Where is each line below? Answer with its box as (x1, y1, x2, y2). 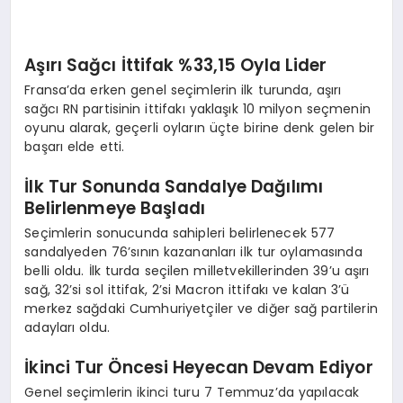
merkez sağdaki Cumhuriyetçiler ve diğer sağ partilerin (24, 299, 378, 318)
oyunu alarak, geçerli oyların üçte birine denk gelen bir (24, 118, 375, 137)
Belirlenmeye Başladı (24, 196, 205, 221)
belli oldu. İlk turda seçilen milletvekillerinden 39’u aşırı (24, 261, 370, 280)
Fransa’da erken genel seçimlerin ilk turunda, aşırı (24, 80, 342, 99)
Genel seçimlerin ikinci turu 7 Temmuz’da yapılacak (24, 382, 360, 401)
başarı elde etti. (24, 137, 125, 156)
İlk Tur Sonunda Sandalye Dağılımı (24, 175, 324, 200)
